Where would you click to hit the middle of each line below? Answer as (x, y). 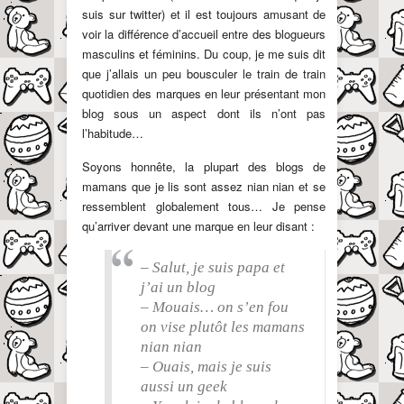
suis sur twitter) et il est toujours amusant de (204, 14)
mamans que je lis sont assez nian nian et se (204, 187)
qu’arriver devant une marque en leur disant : (198, 226)
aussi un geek (184, 387)
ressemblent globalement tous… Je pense (204, 207)
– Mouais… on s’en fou (215, 308)
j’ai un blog (178, 288)
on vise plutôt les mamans (223, 327)
